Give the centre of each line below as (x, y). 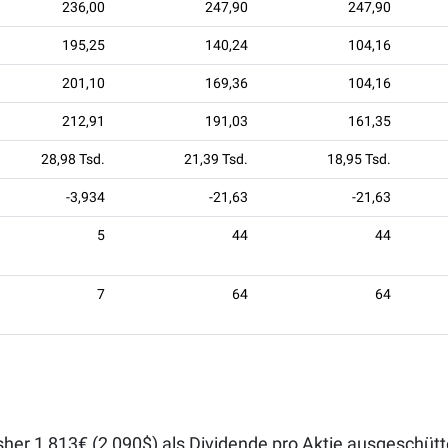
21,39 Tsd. (216, 158)
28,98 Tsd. (73, 158)
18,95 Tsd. (359, 158)
